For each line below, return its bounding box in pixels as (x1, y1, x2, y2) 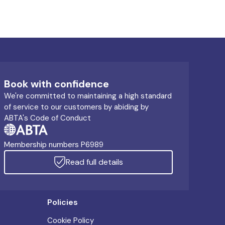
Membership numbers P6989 (4, 140, 103, 150)
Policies (47, 197, 78, 208)
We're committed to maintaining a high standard (4, 91, 172, 101)
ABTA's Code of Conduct (4, 113, 91, 124)
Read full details (66, 157, 123, 168)
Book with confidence (4, 77, 109, 91)
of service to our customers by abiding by (4, 102, 149, 113)
